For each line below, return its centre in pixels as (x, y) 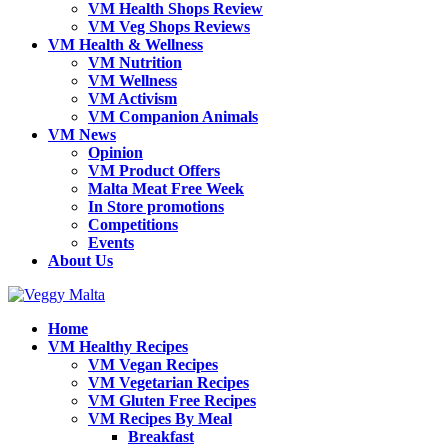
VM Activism (132, 99)
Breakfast (161, 437)
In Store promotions (156, 207)
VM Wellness (132, 81)
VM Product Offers (154, 171)
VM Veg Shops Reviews (169, 27)
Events (111, 243)
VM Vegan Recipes (153, 365)
